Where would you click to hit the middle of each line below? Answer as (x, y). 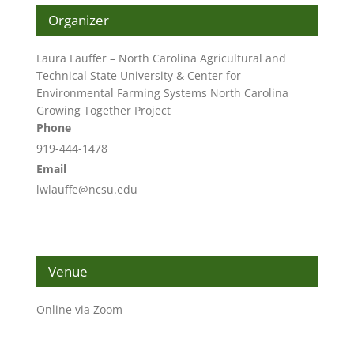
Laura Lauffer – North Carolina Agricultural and (161, 58)
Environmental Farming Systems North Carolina (162, 92)
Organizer (78, 20)
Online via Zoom (79, 309)
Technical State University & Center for (138, 75)
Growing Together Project (103, 110)
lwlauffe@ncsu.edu (87, 189)
